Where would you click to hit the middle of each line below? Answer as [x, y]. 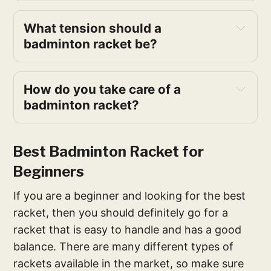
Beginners [49, 171]
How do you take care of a [103, 89]
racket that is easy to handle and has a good [128, 229]
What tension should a [93, 28]
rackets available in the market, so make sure [129, 263]
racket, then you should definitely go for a [121, 212]
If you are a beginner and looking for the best [130, 195]
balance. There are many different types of [124, 246]
